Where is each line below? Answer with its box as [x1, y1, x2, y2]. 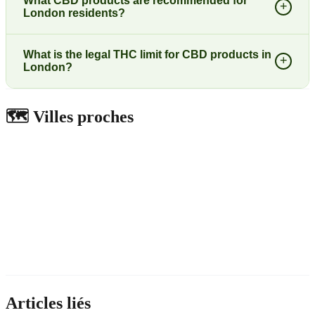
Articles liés [6, 293, 91, 312]
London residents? [23, 6, 125, 19]
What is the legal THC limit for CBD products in [23, 48, 271, 60]
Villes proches [29, 107, 134, 126]
